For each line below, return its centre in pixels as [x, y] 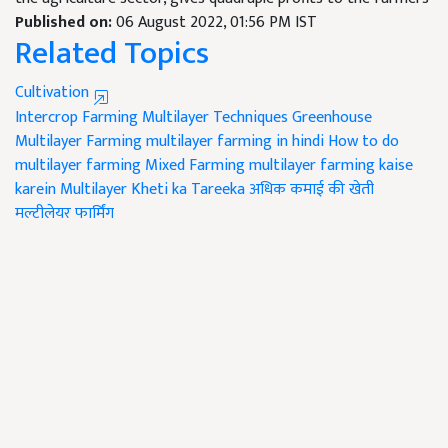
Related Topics [112, 54]
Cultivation [54, 93]
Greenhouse [332, 118]
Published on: [65, 23]
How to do [363, 142]
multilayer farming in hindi [235, 142]
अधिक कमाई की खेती [311, 190]
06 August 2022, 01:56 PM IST [216, 23]
